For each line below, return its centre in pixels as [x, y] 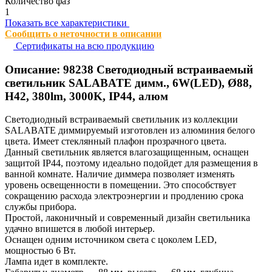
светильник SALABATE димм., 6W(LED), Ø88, [128, 83]
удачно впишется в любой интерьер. [80, 229]
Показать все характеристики [67, 22]
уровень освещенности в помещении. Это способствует [121, 185]
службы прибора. [41, 207]
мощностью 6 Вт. [40, 251]
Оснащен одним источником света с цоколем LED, [111, 240]
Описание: [34, 69]
